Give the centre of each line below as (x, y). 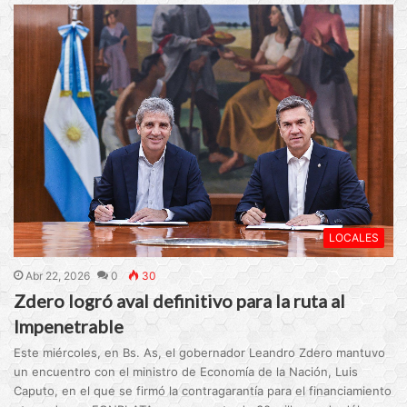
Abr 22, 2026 (58, 276)
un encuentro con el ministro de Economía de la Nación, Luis (186, 372)
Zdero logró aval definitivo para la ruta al (180, 301)
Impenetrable (69, 327)
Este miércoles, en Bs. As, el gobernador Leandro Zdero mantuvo (200, 353)
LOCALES (353, 238)
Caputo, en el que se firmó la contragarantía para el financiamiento (203, 391)
